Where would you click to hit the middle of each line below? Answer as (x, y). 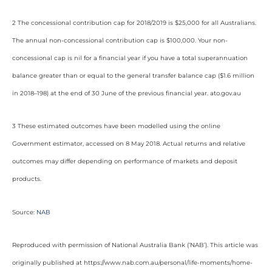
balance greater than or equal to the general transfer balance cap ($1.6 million (133, 75)
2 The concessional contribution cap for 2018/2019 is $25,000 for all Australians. (134, 22)
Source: (24, 212)
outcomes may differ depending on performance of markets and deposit (125, 161)
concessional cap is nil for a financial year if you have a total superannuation (130, 58)
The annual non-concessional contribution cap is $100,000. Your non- (120, 40)
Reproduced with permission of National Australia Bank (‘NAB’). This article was (135, 245)
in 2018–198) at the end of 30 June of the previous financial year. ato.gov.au (127, 93)
